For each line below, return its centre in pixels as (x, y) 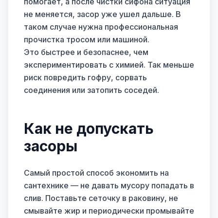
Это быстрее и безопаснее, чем (86, 52)
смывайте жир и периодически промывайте (109, 211)
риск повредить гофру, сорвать (85, 77)
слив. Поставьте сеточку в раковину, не (101, 198)
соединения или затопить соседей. (91, 90)
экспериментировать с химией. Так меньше (109, 65)
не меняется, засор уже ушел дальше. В (102, 14)
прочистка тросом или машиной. (87, 39)
